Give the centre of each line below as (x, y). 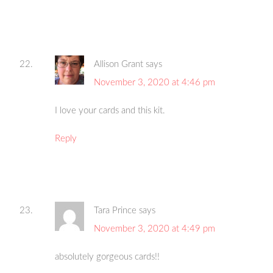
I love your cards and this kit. (110, 111)
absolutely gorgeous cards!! (108, 257)
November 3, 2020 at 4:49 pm (155, 229)
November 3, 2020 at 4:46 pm (155, 83)
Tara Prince (115, 211)
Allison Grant (119, 65)
